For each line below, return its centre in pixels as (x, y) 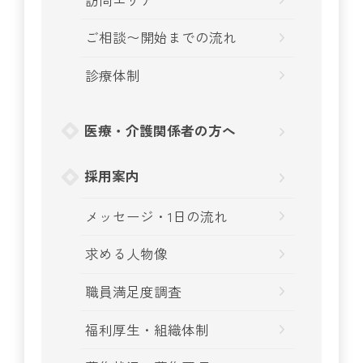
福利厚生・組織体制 (147, 329)
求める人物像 (127, 254)
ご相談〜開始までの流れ (161, 38)
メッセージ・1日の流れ (157, 216)
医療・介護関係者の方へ (160, 130)
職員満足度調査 (134, 291)
